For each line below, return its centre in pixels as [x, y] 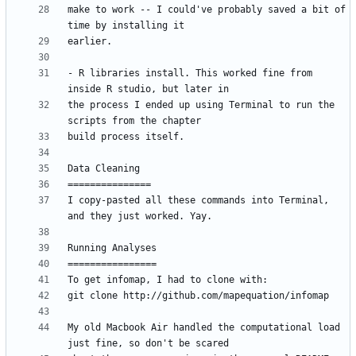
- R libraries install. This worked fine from [190, 74]
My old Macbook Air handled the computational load [204, 328]
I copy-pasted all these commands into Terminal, [198, 201]
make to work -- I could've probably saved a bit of [207, 10]
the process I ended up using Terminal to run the [201, 105]
